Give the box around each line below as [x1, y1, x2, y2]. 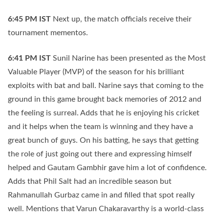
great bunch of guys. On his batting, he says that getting [8, 136, 198, 144]
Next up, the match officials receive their [53, 15, 192, 23]
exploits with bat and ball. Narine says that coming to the [8, 82, 203, 89]
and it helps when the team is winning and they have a [8, 123, 193, 131]
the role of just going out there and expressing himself [8, 150, 192, 158]
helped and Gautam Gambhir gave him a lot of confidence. [8, 164, 207, 172]
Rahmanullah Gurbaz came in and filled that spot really [8, 191, 195, 199]
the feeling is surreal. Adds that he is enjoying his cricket [8, 109, 199, 117]
